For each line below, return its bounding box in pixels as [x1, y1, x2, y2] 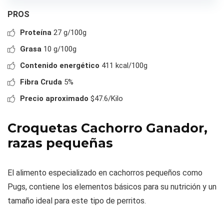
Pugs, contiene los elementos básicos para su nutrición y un [7, 182, 216, 192]
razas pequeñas [7, 135, 113, 151]
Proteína [20, 28, 51, 37]
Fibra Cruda [20, 77, 62, 87]
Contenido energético [20, 61, 99, 70]
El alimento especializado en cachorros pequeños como [7, 168, 202, 178]
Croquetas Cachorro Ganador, [7, 120, 207, 136]
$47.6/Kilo [88, 94, 123, 103]
